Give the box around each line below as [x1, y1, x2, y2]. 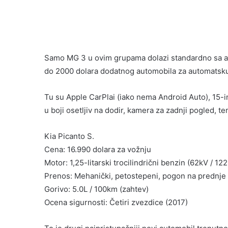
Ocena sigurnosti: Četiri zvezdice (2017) [44, 197, 188, 208]
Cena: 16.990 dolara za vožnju [44, 145, 151, 155]
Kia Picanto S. [44, 131, 94, 141]
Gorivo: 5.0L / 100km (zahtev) [44, 184, 149, 194]
